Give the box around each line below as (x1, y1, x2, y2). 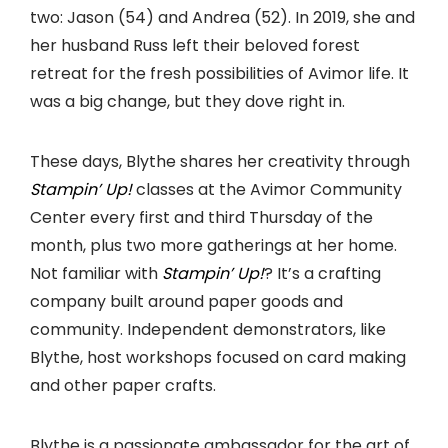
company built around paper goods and (30, 289, 343, 313)
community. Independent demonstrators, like (30, 317, 386, 341)
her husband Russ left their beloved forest (30, 33, 360, 57)
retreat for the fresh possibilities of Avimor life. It (30, 61, 409, 85)
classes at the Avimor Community (132, 177, 402, 201)
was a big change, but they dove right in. (30, 89, 345, 113)
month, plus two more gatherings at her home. (30, 233, 397, 257)
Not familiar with (30, 261, 162, 285)
